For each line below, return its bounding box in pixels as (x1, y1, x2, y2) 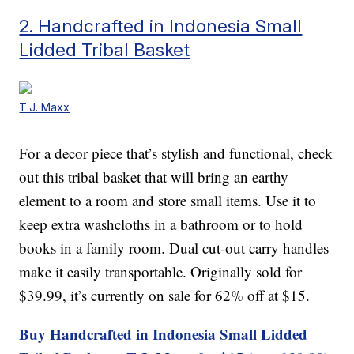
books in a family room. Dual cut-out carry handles (19, 238, 330, 258)
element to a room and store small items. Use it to (19, 190, 317, 211)
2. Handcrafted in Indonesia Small (19, 15, 303, 37)
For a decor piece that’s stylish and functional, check (19, 143, 333, 164)
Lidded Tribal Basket (19, 39, 190, 61)
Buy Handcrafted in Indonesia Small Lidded (19, 323, 308, 345)
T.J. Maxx (19, 100, 70, 115)
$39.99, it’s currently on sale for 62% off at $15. (19, 285, 311, 306)
